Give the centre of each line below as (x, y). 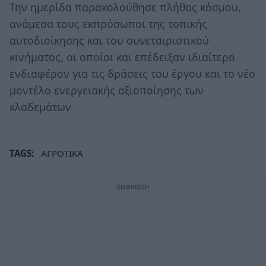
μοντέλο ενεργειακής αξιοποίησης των (107, 90)
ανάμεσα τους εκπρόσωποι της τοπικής (108, 23)
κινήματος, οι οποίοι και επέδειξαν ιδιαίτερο (122, 57)
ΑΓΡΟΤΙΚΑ (62, 153)
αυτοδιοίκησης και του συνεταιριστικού (109, 40)
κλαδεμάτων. (42, 107)
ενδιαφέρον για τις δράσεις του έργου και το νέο (132, 73)
